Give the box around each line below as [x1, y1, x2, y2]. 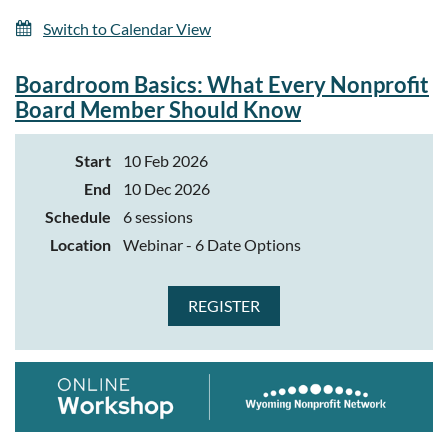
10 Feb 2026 [123, 150, 208, 170]
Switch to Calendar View [43, 18, 211, 38]
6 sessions [123, 206, 193, 226]
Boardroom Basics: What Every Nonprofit [15, 70, 429, 98]
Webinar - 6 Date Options [123, 234, 301, 254]
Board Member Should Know [15, 95, 301, 123]
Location [50, 234, 111, 254]
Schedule [45, 206, 111, 226]
